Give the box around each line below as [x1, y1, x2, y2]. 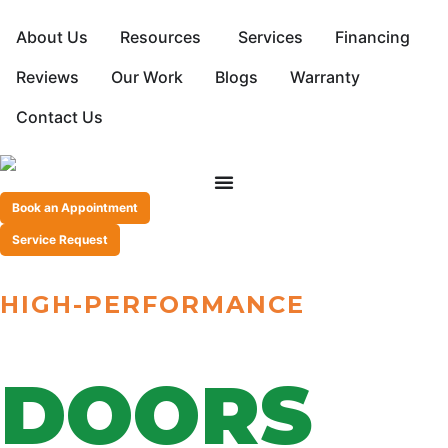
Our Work [111, 67, 183, 87]
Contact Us [16, 107, 103, 127]
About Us [16, 27, 88, 47]
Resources [120, 27, 201, 47]
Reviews [16, 67, 79, 87]
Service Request [12, 231, 108, 247]
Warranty [290, 67, 360, 87]
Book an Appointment [12, 199, 138, 215]
